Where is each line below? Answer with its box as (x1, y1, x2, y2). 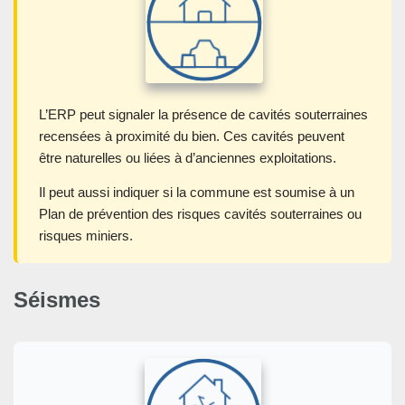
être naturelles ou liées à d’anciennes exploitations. (39, 149, 336, 165)
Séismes (14, 287, 100, 312)
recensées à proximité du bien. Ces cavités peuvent (39, 127, 344, 144)
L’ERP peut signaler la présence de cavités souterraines (39, 106, 368, 122)
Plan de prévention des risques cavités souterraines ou (39, 205, 362, 221)
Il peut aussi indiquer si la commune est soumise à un (39, 184, 354, 200)
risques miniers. (39, 227, 133, 243)
